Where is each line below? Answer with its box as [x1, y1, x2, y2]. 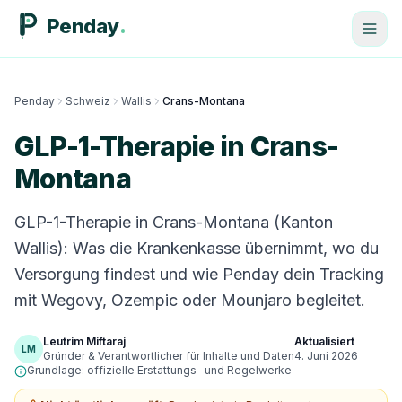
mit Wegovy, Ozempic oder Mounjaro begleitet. [14, 291, 365, 310]
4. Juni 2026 [294, 349, 358, 363]
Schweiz [66, 94, 110, 108]
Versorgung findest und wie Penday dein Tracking [14, 265, 384, 284]
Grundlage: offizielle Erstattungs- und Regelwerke [27, 363, 292, 377]
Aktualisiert [294, 335, 354, 348]
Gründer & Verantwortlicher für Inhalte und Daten [43, 349, 294, 363]
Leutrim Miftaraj [43, 335, 126, 348]
